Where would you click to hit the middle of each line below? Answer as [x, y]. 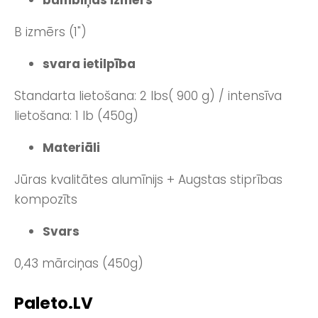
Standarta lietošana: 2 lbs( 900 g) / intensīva [148, 96]
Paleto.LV [54, 303]
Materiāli [71, 148]
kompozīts [46, 200]
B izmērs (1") [50, 32]
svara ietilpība [89, 64]
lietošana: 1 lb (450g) [76, 116]
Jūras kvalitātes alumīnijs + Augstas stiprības [148, 180]
